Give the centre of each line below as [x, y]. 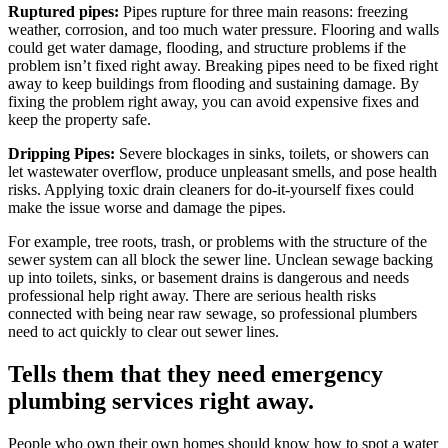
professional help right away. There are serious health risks [192, 295]
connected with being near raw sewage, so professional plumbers [212, 313]
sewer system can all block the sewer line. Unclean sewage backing [220, 259]
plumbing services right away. [161, 400]
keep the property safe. [79, 119]
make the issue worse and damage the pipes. [147, 207]
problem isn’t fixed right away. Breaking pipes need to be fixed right [223, 65]
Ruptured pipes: [63, 11]
